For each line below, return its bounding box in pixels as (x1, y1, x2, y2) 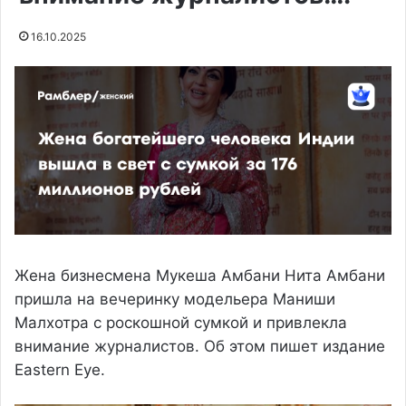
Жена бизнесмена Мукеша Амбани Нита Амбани (14, 266, 385, 285)
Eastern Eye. (14, 360, 105, 379)
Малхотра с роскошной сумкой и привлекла (14, 313, 347, 332)
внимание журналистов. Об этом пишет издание (14, 336, 385, 355)
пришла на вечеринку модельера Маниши (14, 289, 335, 308)
